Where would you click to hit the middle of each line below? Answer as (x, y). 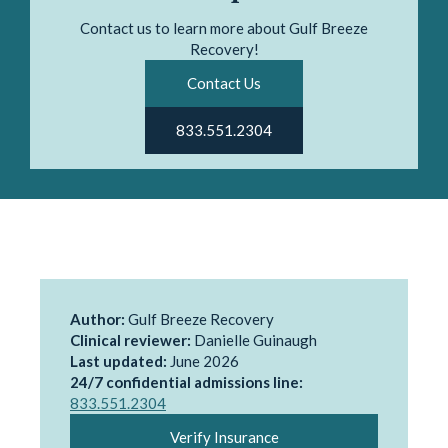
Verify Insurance (224, 437)
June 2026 (203, 361)
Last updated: (118, 361)
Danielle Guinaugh (254, 340)
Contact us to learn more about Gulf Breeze (224, 28)
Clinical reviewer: (130, 340)
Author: (97, 319)
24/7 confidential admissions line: (186, 382)
